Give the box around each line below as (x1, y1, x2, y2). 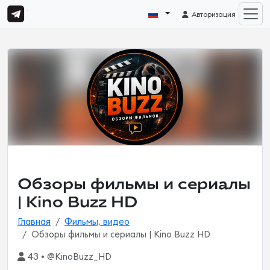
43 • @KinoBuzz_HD (25, 253, 111, 262)
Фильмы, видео (64, 218, 130, 227)
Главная (17, 218, 51, 227)
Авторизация (190, 11, 236, 19)
